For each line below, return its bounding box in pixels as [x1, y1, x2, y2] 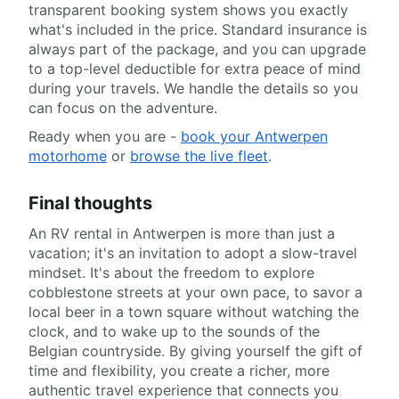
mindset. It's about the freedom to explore [28, 263, 314, 281]
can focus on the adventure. [28, 98, 217, 117]
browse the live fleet [130, 146, 268, 165]
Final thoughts [28, 191, 152, 214]
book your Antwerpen [181, 126, 328, 145]
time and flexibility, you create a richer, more [28, 361, 330, 379]
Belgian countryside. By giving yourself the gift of [28, 341, 362, 360]
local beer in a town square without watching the [28, 302, 359, 321]
